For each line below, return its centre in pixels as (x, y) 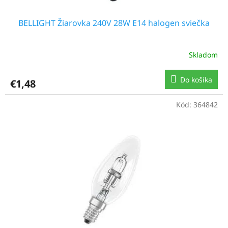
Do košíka (196, 79)
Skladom (203, 55)
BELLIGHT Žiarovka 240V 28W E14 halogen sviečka (114, 23)
